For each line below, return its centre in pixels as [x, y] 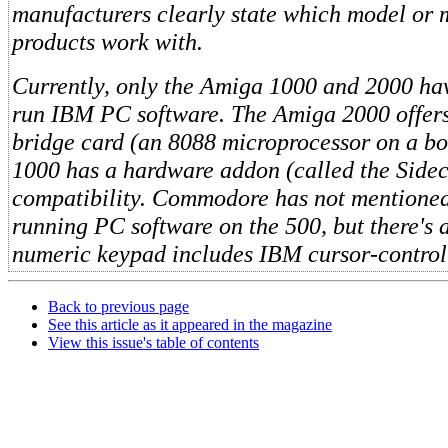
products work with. [107, 41]
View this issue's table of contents [153, 342]
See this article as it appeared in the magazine [190, 324]
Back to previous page [118, 306]
